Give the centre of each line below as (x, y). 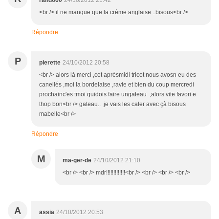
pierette (50, 63)
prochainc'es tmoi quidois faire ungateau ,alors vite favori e (118, 95)
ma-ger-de (77, 161)
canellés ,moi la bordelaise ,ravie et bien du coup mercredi (117, 85)
